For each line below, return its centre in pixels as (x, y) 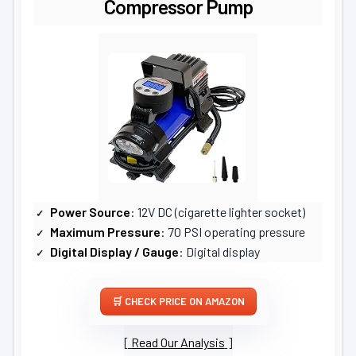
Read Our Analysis (178, 342)
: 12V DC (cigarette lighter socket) (218, 212)
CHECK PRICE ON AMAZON (184, 302)
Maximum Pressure (105, 232)
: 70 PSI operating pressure (233, 232)
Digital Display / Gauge (114, 252)
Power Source (90, 212)
